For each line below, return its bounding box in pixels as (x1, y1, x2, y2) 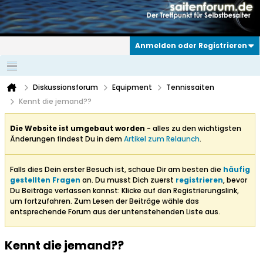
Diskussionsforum (33, 82, 98, 93)
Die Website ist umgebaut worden (10, 123, 145, 134)
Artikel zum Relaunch (124, 134, 200, 144)
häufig (223, 164, 250, 175)
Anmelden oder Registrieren (135, 41, 247, 51)
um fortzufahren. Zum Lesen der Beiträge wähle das (10, 196, 199, 207)
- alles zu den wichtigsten (145, 123, 241, 134)
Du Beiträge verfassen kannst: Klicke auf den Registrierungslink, (10, 186, 239, 196)
